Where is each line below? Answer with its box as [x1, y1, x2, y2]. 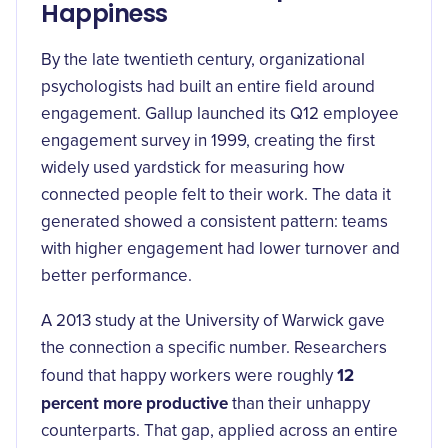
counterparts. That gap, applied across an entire [41, 423, 398, 440]
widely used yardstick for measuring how [41, 160, 344, 177]
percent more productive [41, 393, 228, 414]
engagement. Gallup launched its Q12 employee [41, 106, 399, 123]
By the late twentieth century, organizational [41, 52, 365, 69]
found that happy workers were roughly [41, 368, 337, 385]
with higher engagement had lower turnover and [41, 241, 400, 258]
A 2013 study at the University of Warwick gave [41, 313, 385, 330]
